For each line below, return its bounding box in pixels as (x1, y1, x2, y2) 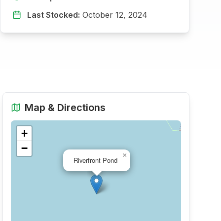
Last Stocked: (27, 10, 80, 20)
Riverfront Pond (74, 155, 118, 165)
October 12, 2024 (82, 10, 147, 20)
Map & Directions (25, 102, 106, 113)
